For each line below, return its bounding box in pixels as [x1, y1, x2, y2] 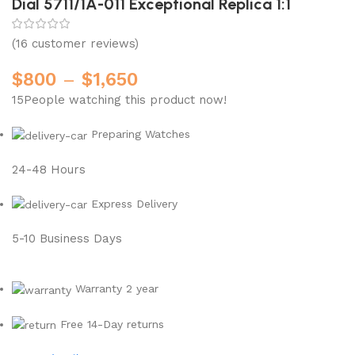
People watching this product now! [24, 93, 227, 108]
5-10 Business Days [12, 231, 123, 246]
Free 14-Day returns [56, 317, 165, 330]
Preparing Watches [87, 128, 191, 141]
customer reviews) [28, 36, 139, 52]
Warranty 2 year [71, 282, 159, 296]
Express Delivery [87, 197, 178, 210]
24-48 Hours [12, 162, 86, 177]
